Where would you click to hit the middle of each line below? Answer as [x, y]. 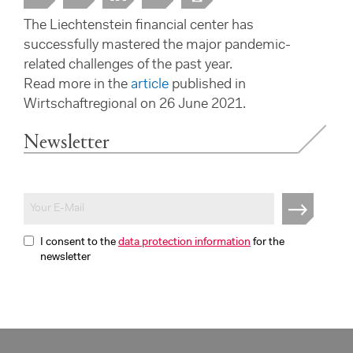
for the [268, 243]
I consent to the [79, 243]
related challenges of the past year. [128, 65]
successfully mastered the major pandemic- [157, 46]
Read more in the [77, 85]
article [150, 85]
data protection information [184, 243]
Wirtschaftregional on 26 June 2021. [135, 105]
